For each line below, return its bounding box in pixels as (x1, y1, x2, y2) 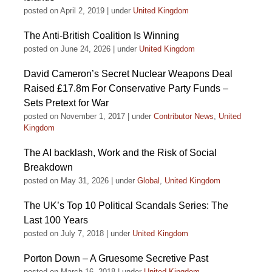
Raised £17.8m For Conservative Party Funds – (24, 83, 228, 93)
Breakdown (24, 162, 73, 172)
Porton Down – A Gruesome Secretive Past (24, 253, 208, 263)
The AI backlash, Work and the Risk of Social (24, 148, 217, 158)
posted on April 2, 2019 (24, 6, 104, 15)
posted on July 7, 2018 (24, 229, 104, 238)
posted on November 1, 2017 (24, 112, 125, 121)
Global (137, 176, 160, 185)
